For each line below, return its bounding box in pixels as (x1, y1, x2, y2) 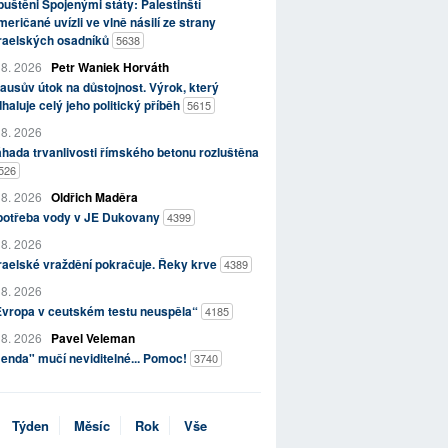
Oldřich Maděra (50, 188, 138, 207)
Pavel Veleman (50, 329, 135, 348)
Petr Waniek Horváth (50, 58, 169, 77)
